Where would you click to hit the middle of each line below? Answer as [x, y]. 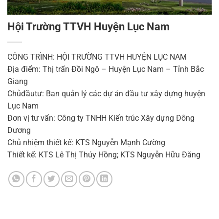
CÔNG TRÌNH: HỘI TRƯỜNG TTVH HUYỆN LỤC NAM [97, 57]
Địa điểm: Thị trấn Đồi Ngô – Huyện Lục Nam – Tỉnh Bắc [106, 69]
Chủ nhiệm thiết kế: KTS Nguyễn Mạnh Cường [86, 142]
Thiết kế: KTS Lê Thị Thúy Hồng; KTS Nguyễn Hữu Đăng [104, 154]
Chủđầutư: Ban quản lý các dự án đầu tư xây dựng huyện [106, 93]
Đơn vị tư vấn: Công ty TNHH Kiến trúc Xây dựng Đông [101, 118]
